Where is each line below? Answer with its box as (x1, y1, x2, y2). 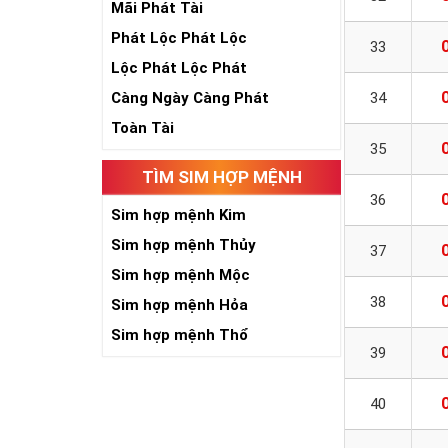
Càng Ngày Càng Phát (111, 89, 269, 107)
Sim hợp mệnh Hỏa (111, 296, 248, 314)
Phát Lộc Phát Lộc (111, 29, 247, 47)
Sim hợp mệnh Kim (111, 206, 246, 224)
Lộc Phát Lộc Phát (111, 59, 247, 77)
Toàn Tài (111, 119, 174, 137)
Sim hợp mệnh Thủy (111, 236, 256, 254)
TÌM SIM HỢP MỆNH (141, 167, 302, 187)
